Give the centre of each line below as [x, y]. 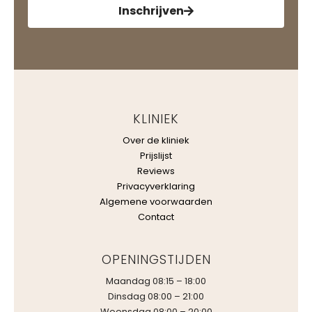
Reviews [156, 171]
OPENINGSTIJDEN [156, 259]
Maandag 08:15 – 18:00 [156, 281]
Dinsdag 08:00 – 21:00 [156, 296]
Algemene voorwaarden [156, 201]
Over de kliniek [156, 140]
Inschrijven [151, 11]
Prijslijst [156, 155]
